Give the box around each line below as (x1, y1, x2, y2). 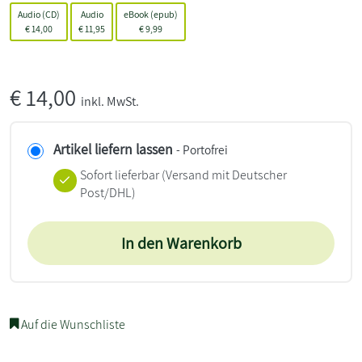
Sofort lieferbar (79, 166, 159, 183)
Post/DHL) (79, 183, 136, 201)
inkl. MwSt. (81, 92, 139, 110)
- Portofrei (176, 141, 228, 158)
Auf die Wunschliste (19, 315, 125, 333)
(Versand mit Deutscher (158, 166, 287, 183)
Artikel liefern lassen (53, 139, 173, 158)
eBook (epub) (124, 7, 178, 20)
